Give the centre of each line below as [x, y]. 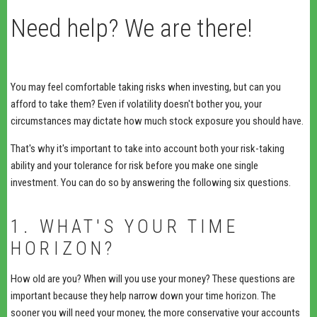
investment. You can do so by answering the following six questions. [151, 182]
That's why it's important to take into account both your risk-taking [148, 148]
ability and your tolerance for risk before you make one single [134, 165]
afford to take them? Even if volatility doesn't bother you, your [136, 104]
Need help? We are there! [131, 28]
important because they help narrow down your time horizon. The [143, 295]
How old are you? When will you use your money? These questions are [153, 278]
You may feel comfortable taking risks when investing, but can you [146, 87]
